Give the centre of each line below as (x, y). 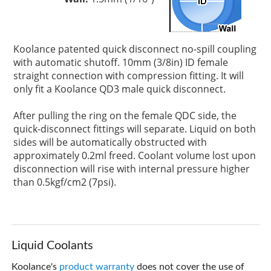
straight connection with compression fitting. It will (129, 75)
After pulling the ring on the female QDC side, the (125, 115)
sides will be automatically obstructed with (110, 142)
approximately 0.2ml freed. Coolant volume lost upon (135, 155)
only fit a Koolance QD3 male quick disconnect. (120, 89)
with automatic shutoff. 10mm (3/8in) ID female (121, 62)
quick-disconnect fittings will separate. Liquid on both (135, 129)
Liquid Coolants (53, 245)
